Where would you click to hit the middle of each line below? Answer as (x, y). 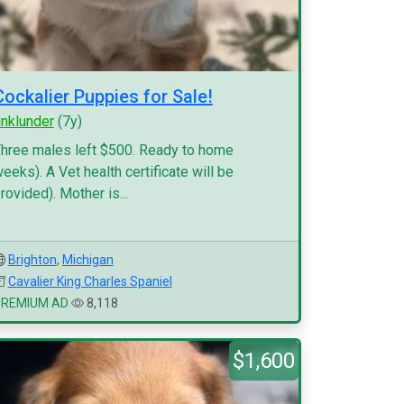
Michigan (87, 260)
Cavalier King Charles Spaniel (90, 281)
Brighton (32, 260)
